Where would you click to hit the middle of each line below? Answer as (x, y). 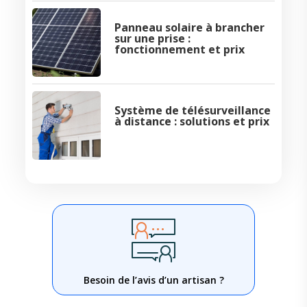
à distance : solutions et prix (192, 122)
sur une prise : (152, 39)
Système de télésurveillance (192, 111)
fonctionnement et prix (179, 50)
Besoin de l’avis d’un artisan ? (153, 280)
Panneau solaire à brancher (189, 28)
